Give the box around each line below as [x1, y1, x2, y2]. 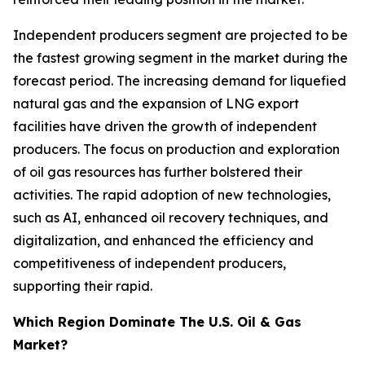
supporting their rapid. [13, 277, 152, 294]
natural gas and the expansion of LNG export [13, 95, 299, 112]
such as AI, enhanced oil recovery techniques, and [13, 209, 328, 226]
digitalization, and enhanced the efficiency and [13, 231, 314, 248]
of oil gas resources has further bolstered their [13, 163, 302, 180]
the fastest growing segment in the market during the [13, 49, 348, 66]
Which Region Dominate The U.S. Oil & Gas [13, 313, 301, 330]
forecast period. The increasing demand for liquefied [13, 72, 346, 89]
